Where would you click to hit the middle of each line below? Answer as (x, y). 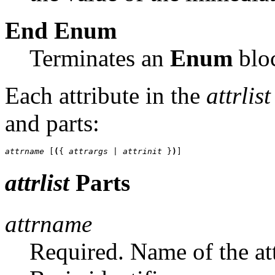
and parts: (52, 123)
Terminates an (100, 58)
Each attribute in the (106, 96)
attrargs (88, 152)
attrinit (145, 152)
